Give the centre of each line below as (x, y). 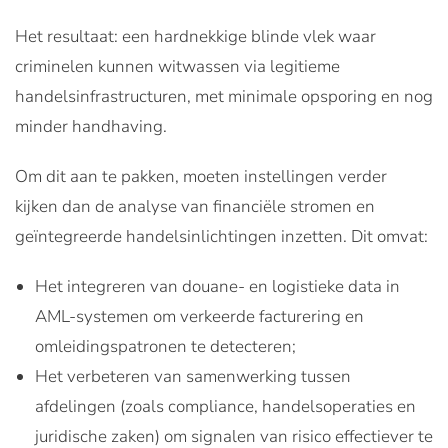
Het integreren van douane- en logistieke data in (217, 286)
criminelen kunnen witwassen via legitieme (177, 66)
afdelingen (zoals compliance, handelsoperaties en (225, 406)
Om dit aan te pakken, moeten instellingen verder (201, 176)
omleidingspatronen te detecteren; (165, 346)
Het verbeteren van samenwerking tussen (193, 376)
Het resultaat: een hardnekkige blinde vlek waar (195, 36)
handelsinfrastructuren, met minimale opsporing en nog (224, 96)
